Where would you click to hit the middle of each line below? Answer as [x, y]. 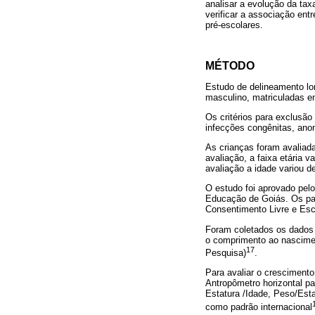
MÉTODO [230, 65]
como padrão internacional [259, 307]
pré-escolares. [234, 25]
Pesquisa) [226, 252]
